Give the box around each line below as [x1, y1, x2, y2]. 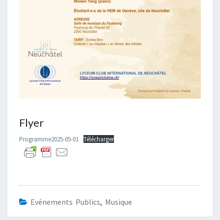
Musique [105, 196, 132, 207]
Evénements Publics [30, 196, 100, 207]
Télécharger [83, 135, 114, 143]
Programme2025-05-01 [19, 135, 79, 143]
